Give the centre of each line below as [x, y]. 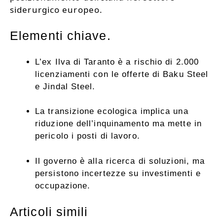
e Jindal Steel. [65, 86]
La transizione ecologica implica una [112, 111]
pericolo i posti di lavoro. [88, 136]
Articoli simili [49, 212]
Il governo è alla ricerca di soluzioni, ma [120, 161]
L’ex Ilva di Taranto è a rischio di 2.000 [117, 62]
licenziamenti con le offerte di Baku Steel [122, 74]
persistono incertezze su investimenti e [118, 173]
